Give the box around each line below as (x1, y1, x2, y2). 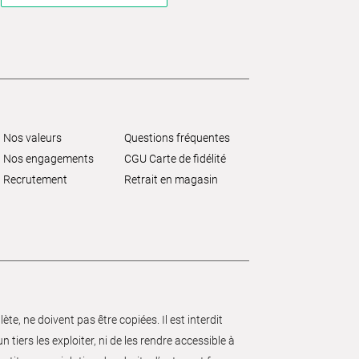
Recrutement (2, 173, 67, 187)
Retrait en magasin (123, 173, 218, 187)
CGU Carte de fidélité (123, 152, 226, 166)
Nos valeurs (2, 131, 62, 145)
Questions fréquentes (123, 131, 230, 145)
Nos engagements (2, 152, 94, 166)
